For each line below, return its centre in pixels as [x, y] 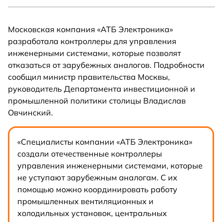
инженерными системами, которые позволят [94, 53]
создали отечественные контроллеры [89, 153]
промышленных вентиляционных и [85, 201]
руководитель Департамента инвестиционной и [102, 89]
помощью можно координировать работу [97, 189]
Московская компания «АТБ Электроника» [90, 29]
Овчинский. [30, 113]
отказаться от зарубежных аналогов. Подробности [106, 65]
